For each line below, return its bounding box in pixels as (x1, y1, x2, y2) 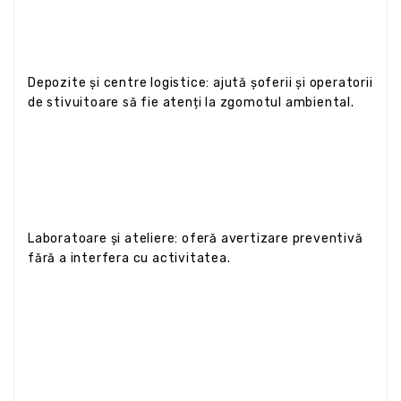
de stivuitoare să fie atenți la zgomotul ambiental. (28, 94, 354, 110)
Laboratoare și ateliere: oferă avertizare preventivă (28, 230, 363, 246)
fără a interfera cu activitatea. (28, 250, 231, 266)
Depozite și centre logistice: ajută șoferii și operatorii (28, 74, 373, 90)
